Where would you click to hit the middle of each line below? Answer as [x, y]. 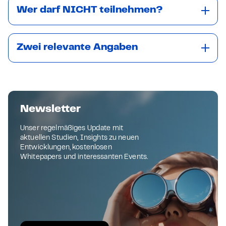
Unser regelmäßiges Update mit [72, 129]
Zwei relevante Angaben [77, 48]
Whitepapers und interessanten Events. [84, 157]
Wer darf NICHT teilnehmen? [90, 10]
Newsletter [50, 109]
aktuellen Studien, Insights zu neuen [80, 138]
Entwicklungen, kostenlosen [66, 148]
